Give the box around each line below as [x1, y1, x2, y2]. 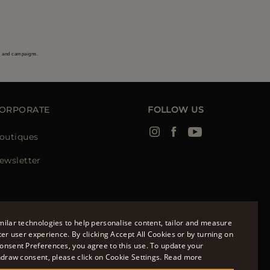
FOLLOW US [148, 104, 204, 116]
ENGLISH [168, 243, 197, 252]
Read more [164, 252, 202, 262]
